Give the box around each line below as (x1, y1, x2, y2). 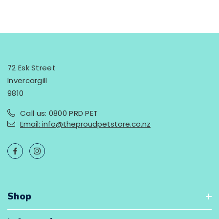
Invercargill (7, 75, 47, 86)
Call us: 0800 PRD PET (20, 108, 98, 118)
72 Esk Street (7, 62, 56, 73)
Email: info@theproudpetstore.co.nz (20, 118, 151, 129)
